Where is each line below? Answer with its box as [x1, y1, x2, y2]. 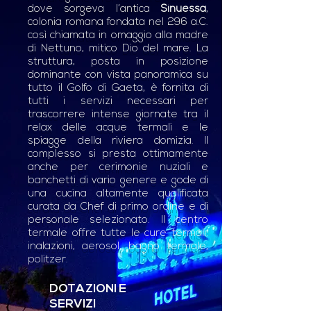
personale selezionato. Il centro [28, 215, 208, 226]
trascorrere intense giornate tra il [28, 110, 208, 120]
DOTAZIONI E [49, 283, 126, 295]
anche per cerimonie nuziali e [28, 162, 208, 173]
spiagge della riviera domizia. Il [28, 136, 208, 146]
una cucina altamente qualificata [28, 189, 208, 199]
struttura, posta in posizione [28, 57, 208, 67]
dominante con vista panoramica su [28, 70, 208, 81]
